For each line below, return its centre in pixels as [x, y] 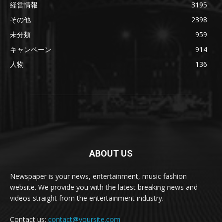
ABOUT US [111, 153]
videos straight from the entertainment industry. [87, 198]
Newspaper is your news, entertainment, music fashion [98, 176]
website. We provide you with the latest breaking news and [104, 187]
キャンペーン [31, 49]
